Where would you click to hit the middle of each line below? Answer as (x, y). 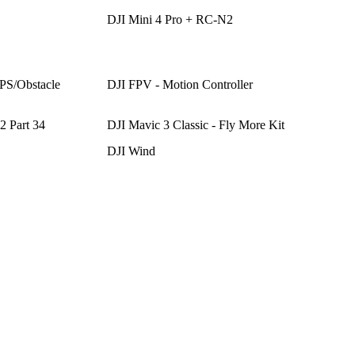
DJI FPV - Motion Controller (179, 84)
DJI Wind (131, 151)
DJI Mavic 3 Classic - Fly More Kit (195, 124)
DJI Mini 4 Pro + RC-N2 (170, 19)
